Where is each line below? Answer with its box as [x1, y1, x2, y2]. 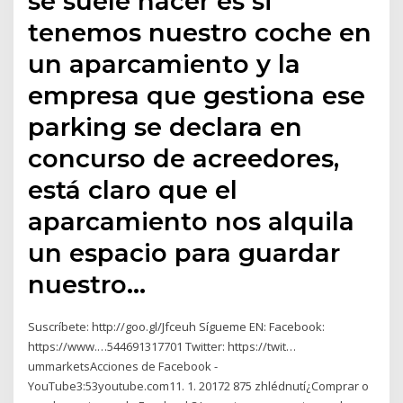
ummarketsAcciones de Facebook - [28, 357, 219, 374]
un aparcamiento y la [28, 48, 301, 79]
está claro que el [28, 174, 238, 205]
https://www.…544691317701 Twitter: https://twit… [28, 337, 297, 354]
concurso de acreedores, [28, 142, 340, 174]
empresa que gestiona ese [28, 79, 366, 111]
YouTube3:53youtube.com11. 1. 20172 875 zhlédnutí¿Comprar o [28, 377, 370, 394]
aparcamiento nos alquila [28, 205, 355, 237]
